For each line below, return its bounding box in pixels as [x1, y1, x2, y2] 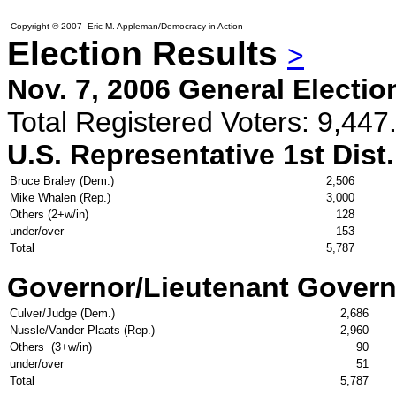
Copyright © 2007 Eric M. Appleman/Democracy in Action [11, 21, 243, 31]
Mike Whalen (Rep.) [10, 191, 114, 204]
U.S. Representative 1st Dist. [7, 139, 394, 171]
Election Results [7, 34, 287, 72]
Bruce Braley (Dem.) [10, 174, 118, 187]
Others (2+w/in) [10, 208, 88, 221]
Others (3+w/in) [10, 340, 92, 354]
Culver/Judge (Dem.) [10, 307, 118, 320]
